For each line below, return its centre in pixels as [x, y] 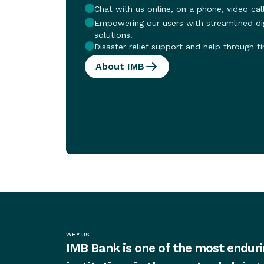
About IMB [120, 66]
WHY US [77, 235]
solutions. [113, 34]
